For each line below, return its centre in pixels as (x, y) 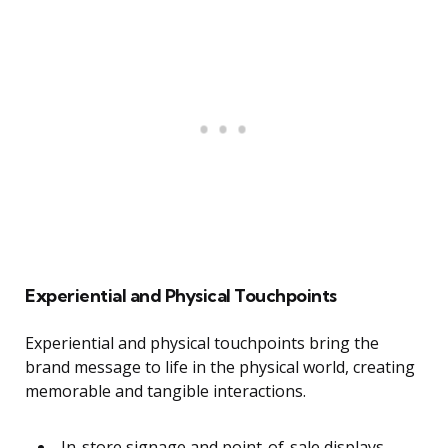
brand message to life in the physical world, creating (220, 367)
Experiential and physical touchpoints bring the (202, 343)
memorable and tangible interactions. (165, 391)
